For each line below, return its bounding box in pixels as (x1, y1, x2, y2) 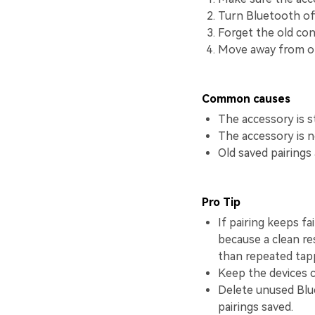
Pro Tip (201, 195, 240, 209)
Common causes (201, 92, 290, 105)
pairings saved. (218, 300, 294, 314)
